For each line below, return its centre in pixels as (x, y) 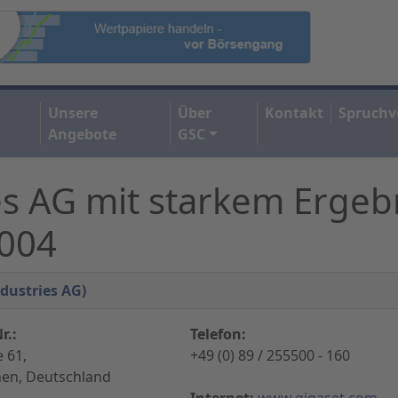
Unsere (73, 112)
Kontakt (295, 112)
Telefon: (218, 334)
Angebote (83, 134)
